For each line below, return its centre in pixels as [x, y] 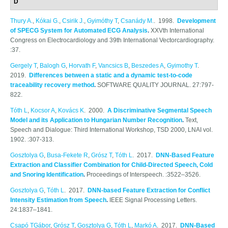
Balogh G [53, 66]
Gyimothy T [182, 66]
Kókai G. [47, 21]
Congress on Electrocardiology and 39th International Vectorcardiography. [112, 40]
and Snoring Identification [47, 175]
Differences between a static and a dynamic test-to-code [111, 76]
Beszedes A [148, 66]
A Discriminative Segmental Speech [160, 111]
